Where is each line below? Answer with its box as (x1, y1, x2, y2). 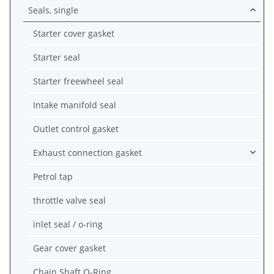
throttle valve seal (33, 194, 106, 206)
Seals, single (28, 4, 78, 16)
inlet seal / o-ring (33, 218, 103, 230)
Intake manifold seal (33, 98, 116, 111)
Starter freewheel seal (33, 75, 124, 87)
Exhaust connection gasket (33, 146, 142, 158)
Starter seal (33, 51, 80, 63)
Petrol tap (33, 170, 73, 182)
